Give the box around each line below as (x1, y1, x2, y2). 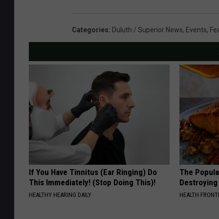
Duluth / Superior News (112, 26, 183, 34)
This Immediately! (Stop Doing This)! (29, 177, 155, 188)
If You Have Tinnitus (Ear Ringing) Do (29, 167, 157, 177)
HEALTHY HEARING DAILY (29, 191, 91, 199)
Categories (72, 26, 109, 34)
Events (186, 26, 207, 34)
